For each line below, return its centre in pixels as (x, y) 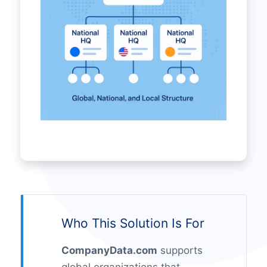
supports (180, 251)
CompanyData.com (109, 251)
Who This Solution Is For (133, 223)
